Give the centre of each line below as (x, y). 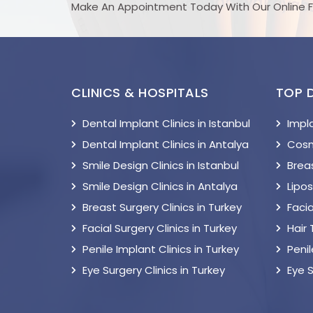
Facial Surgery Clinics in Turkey (160, 228)
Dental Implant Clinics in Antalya (166, 144)
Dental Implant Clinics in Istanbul (166, 123)
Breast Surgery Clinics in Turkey (162, 207)
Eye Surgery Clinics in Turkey (154, 270)
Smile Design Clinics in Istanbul (161, 165)
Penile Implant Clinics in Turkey (161, 249)
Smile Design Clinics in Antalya (160, 186)
